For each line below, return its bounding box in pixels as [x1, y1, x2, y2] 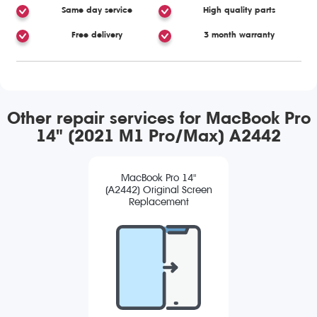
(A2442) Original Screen [105, 184, 212, 197]
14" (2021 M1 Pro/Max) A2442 [36, 125, 281, 146]
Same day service [61, 5, 132, 16]
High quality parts [203, 5, 276, 16]
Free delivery [71, 29, 122, 40]
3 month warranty [204, 29, 275, 40]
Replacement [128, 196, 189, 209]
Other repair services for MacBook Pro [6, 108, 311, 128]
